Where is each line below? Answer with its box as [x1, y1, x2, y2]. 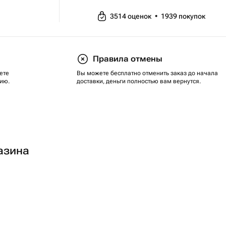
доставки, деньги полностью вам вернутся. [77, 78, 201, 85]
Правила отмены [93, 54, 162, 64]
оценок [127, 12, 153, 20]
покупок [178, 12, 205, 20]
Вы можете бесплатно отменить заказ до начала [77, 70, 218, 77]
